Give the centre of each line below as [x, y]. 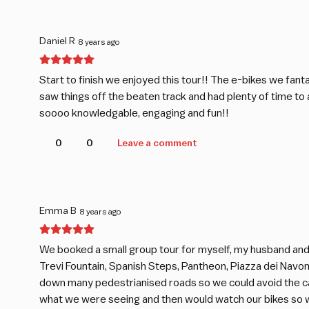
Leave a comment [157, 144]
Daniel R [57, 42]
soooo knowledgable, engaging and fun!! [134, 113]
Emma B [58, 211]
